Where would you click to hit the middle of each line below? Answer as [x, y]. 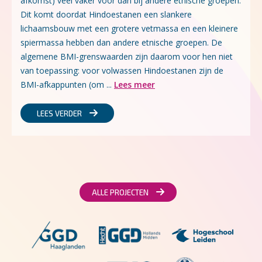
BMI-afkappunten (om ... [67, 85]
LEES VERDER [60, 113]
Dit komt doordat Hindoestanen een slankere [106, 14]
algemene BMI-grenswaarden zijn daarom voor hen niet [127, 56]
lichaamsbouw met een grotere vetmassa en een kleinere [129, 28]
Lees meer [135, 85]
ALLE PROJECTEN [121, 192]
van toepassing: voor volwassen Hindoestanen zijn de [122, 70]
